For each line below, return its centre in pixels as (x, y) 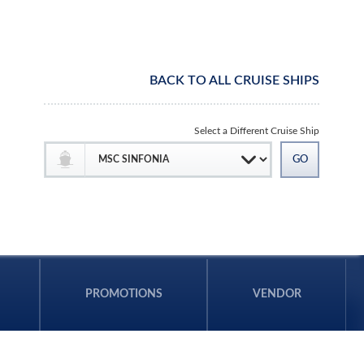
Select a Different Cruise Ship (257, 130)
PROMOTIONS (123, 295)
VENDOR (277, 295)
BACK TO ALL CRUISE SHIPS (234, 80)
